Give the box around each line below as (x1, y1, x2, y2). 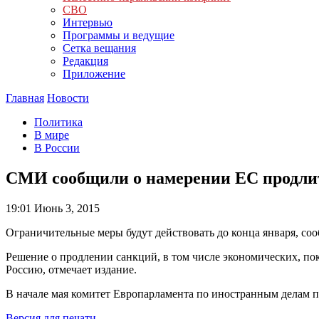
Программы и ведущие (63, 29, 174, 41)
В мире (34, 129, 69, 141)
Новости (47, 92, 89, 104)
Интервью (63, 16, 113, 28)
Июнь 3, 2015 (31, 202, 100, 214)
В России (34, 142, 80, 154)
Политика (34, 116, 83, 128)
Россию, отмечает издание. (6, 263, 137, 276)
